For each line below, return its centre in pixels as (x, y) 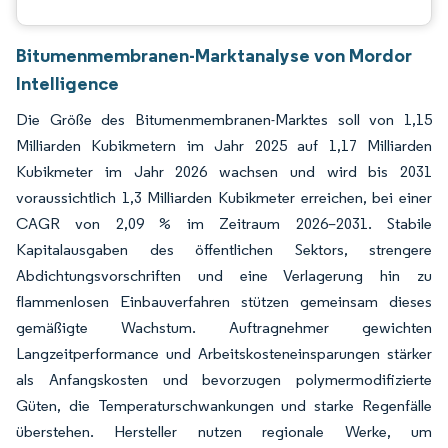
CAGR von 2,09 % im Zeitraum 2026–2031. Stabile (224, 223)
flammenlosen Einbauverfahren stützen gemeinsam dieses (224, 301)
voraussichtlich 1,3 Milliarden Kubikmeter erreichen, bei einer (224, 197)
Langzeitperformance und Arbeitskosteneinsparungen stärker (224, 353)
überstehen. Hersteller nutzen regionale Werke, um (224, 431)
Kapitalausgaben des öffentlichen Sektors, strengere (224, 249)
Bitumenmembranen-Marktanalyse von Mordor (214, 55)
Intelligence (67, 83)
